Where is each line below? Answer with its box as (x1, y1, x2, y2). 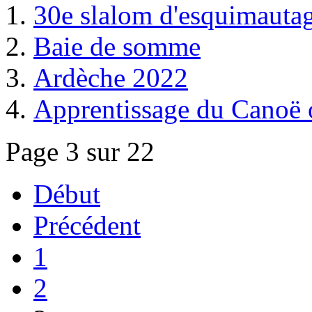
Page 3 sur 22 (6, 136, 155, 167)
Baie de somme (33, 31, 201, 62)
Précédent (33, 210, 141, 241)
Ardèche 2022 (33, 63, 188, 93)
